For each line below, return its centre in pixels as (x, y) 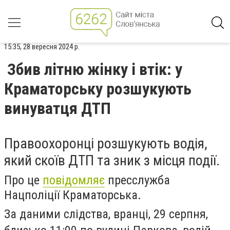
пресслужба (137, 180)
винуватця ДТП (57, 108)
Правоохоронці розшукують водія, (106, 143)
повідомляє (74, 180)
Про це (23, 180)
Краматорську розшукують (98, 89)
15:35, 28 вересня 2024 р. (42, 47)
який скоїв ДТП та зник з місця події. (112, 160)
